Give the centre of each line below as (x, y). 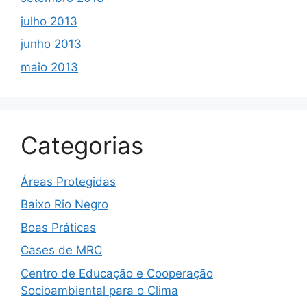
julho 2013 (49, 21)
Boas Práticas (58, 227)
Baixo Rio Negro (64, 205)
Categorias (82, 145)
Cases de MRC (61, 250)
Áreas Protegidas (68, 181)
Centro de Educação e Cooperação (117, 273)
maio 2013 (49, 67)
